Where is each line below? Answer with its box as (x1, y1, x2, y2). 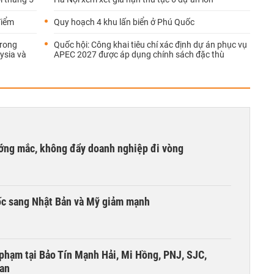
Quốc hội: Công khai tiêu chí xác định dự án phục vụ (54, 40, 247, 50)
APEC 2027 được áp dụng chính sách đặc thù (54, 50, 224, 59)
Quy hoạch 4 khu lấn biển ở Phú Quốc (54, 17, 194, 27)
